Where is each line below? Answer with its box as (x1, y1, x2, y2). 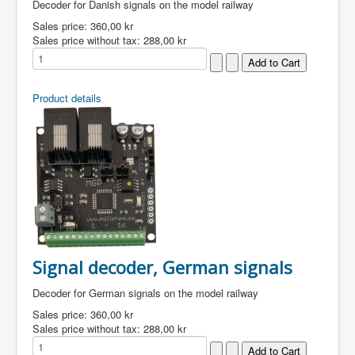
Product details (32, 90, 101, 105)
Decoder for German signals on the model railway (32, 285, 258, 300)
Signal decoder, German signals (32, 255, 292, 279)
